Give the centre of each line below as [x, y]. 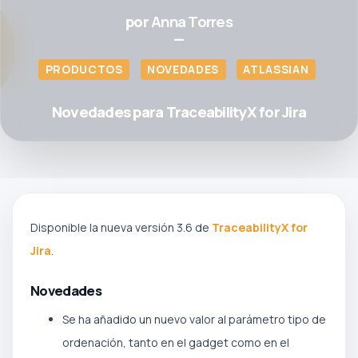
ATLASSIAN [276, 69]
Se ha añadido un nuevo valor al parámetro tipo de [194, 319]
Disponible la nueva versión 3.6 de [121, 227]
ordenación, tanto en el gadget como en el [176, 342]
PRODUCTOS [84, 69]
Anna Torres [192, 22]
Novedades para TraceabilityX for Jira [179, 112]
